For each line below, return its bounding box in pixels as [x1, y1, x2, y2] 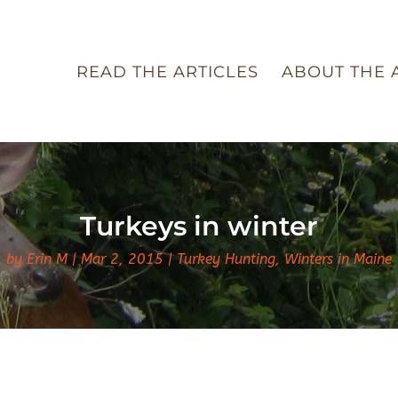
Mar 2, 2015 [81, 250, 163, 267]
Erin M [27, 250, 68, 267]
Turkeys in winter [80, 209, 318, 243]
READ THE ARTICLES [76, 62, 259, 82]
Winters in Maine [284, 250, 392, 267]
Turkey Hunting [177, 250, 275, 267]
